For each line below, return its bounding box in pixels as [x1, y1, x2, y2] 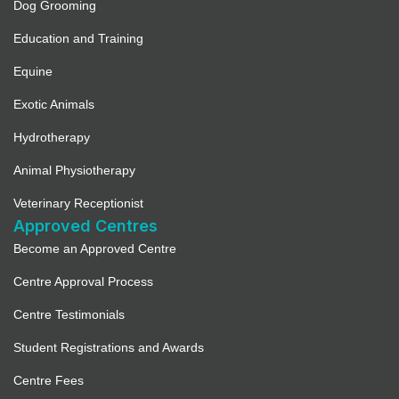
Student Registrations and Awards [13, 340, 204, 355]
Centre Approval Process [13, 274, 153, 289]
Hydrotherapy [13, 130, 90, 145]
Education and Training [13, 31, 143, 46]
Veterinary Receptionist [13, 196, 143, 211]
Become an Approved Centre [13, 241, 176, 256]
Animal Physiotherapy [13, 163, 135, 178]
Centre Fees [13, 373, 84, 388]
